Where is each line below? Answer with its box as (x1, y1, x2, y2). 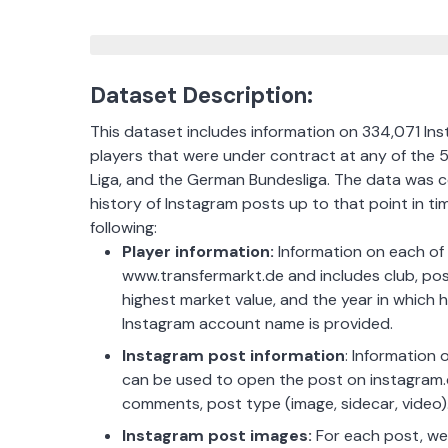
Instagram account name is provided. (122, 313, 393, 335)
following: (90, 217, 157, 239)
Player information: (122, 241, 274, 263)
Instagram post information (122, 345, 345, 367)
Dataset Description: (90, 81, 313, 111)
